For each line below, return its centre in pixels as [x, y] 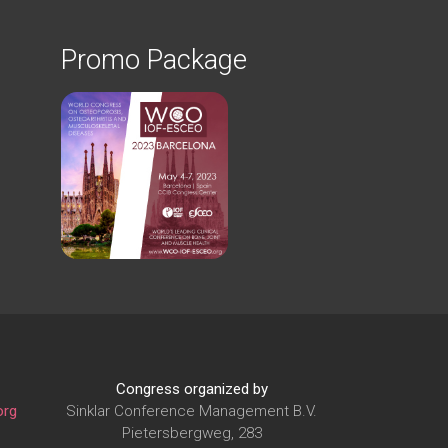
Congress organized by [191, 388]
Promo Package [154, 59]
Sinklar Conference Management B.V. [191, 410]
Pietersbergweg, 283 [191, 432]
